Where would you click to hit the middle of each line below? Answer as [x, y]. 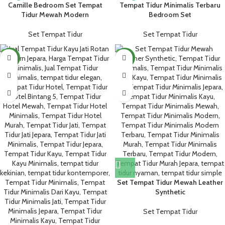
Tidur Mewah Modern [55, 15]
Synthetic [170, 192]
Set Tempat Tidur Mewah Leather [170, 182]
